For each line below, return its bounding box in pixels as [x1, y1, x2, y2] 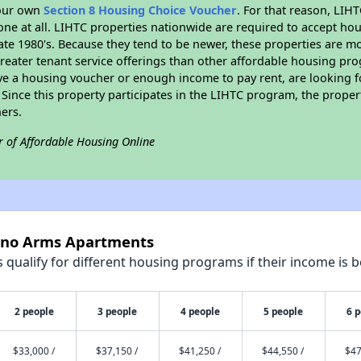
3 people [98, 305, 138, 317]
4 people [180, 305, 221, 317]
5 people [263, 305, 304, 317]
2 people [15, 305, 55, 317]
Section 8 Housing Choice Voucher [44, 2, 238, 18]
